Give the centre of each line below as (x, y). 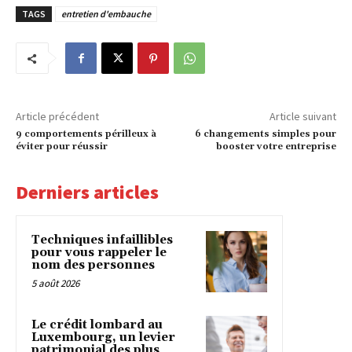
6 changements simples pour (265, 134)
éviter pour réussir (62, 147)
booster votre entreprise (276, 147)
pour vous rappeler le (99, 253)
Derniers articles (87, 192)
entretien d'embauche (106, 14)
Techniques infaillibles (102, 240)
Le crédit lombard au (97, 325)
